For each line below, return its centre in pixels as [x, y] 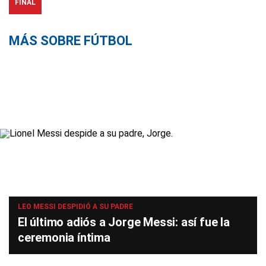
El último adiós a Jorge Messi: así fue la [124, 222]
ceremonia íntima [64, 237]
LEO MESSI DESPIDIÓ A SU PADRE [75, 207]
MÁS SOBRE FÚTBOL [71, 41]
